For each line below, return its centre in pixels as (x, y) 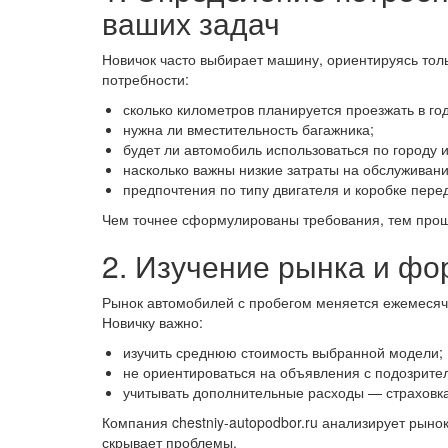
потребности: (145, 79)
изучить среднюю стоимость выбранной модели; (283, 352)
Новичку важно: (152, 322)
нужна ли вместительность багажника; (248, 129)
